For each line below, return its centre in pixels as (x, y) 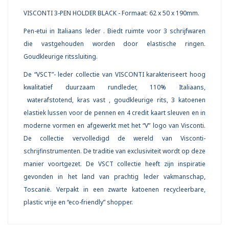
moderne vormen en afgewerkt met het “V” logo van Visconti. (114, 126)
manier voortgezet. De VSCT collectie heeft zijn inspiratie (114, 164)
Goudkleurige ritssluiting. (61, 57)
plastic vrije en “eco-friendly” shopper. (78, 202)
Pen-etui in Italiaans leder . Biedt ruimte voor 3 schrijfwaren (114, 31)
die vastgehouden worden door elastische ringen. (114, 44)
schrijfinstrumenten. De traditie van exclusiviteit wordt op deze (114, 151)
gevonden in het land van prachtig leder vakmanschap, (114, 177)
